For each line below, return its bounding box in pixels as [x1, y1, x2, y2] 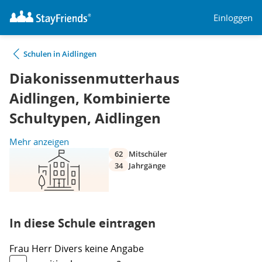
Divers [54, 242, 85, 255]
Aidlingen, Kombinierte [9, 88, 170, 108]
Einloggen [213, 11, 253, 23]
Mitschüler [129, 149, 167, 159]
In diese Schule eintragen [9, 215, 156, 231]
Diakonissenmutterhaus [9, 68, 180, 88]
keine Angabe [85, 242, 144, 255]
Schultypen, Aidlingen [9, 108, 161, 128]
